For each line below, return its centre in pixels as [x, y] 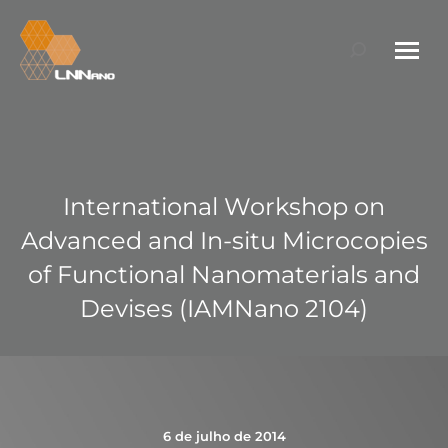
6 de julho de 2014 [224, 436]
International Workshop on [224, 206]
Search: [378, 52]
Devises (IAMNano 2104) [224, 308]
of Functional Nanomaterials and [224, 274]
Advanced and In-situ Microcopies [224, 240]
